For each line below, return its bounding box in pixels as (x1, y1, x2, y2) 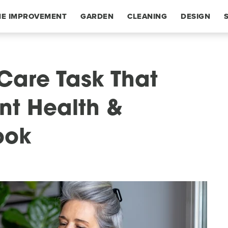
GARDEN (80, 11, 113, 22)
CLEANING (127, 11, 167, 22)
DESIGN (181, 11, 210, 22)
